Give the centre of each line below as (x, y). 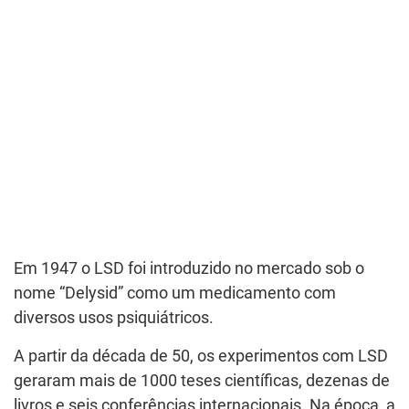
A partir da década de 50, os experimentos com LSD (201, 356)
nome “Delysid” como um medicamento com (175, 293)
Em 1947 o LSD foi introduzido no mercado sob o (189, 268)
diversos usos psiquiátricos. (114, 318)
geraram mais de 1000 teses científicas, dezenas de (202, 381)
